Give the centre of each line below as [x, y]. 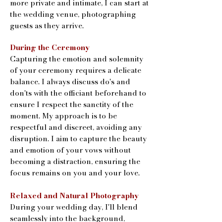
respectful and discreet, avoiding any [76, 127]
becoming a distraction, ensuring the [75, 161]
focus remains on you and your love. [75, 172]
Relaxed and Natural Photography [74, 195]
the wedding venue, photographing [73, 14]
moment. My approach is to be [63, 115]
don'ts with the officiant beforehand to [78, 93]
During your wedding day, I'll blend [74, 207]
